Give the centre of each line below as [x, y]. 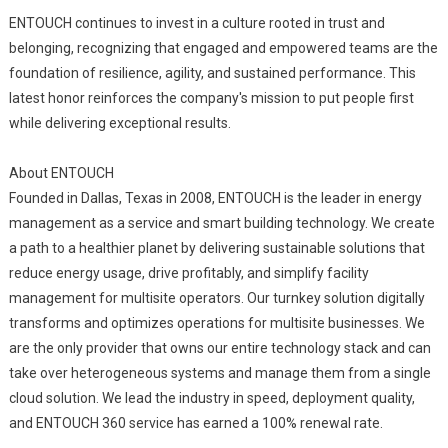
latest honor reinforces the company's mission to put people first [211, 98]
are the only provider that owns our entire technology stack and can [219, 348]
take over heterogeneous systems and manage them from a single [219, 373]
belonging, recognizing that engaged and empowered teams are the [223, 48]
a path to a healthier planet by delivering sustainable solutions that [216, 248]
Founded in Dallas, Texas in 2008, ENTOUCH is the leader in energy [215, 198]
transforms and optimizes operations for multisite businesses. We [216, 323]
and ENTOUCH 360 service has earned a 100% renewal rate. [195, 423]
